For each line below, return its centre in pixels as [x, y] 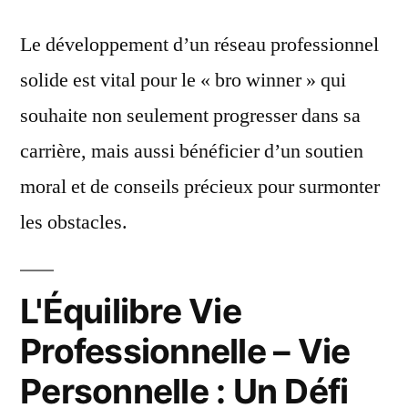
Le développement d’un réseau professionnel [199, 45]
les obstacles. [74, 222]
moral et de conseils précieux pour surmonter [200, 187]
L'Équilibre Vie [131, 311]
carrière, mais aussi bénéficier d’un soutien [192, 151]
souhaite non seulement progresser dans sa [190, 116]
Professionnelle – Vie [185, 351]
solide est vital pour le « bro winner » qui [183, 80]
